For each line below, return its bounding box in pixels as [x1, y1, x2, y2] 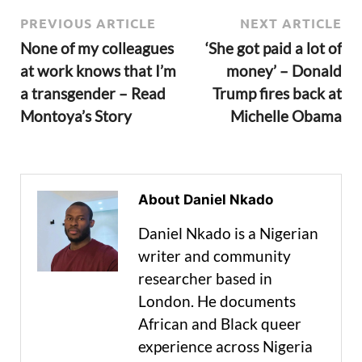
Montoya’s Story [20, 106, 132, 125]
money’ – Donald [226, 61, 342, 80]
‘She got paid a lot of [205, 38, 342, 57]
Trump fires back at [213, 83, 342, 103]
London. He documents [138, 291, 296, 310]
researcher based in [138, 268, 272, 288]
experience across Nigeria [138, 336, 313, 356]
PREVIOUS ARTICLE [20, 14, 156, 32]
